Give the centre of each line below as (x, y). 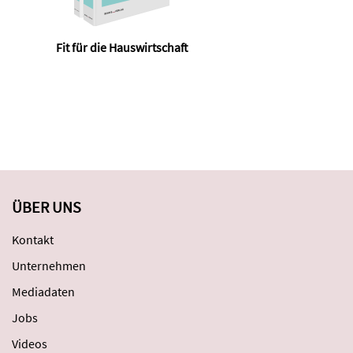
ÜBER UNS (46, 207)
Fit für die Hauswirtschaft (122, 47)
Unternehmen (49, 266)
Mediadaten (43, 292)
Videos (30, 344)
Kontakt (33, 240)
